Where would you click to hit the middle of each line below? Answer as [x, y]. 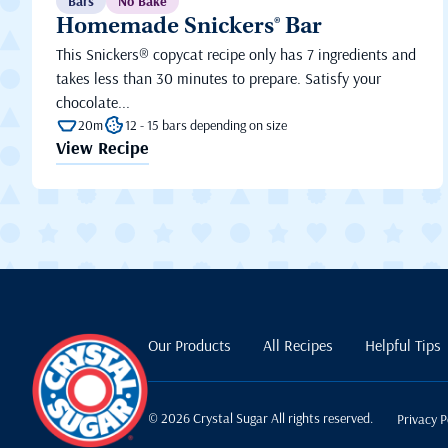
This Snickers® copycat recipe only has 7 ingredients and [236, 54]
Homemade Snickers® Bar [189, 28]
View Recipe [102, 148]
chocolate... [93, 102]
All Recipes [298, 345]
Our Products [190, 345]
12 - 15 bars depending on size [206, 125]
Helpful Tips [403, 345]
